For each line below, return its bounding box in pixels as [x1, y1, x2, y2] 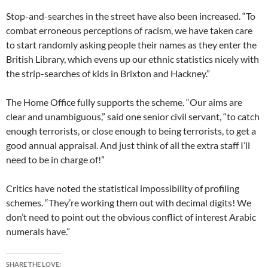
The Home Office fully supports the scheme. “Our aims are [6, 96, 242, 108]
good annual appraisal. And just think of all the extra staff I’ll [6, 139, 250, 151]
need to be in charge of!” [6, 154, 105, 166]
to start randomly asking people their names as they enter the [6, 39, 257, 51]
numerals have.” [6, 226, 70, 237]
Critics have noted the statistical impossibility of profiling [6, 182, 239, 194]
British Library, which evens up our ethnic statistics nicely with [6, 53, 259, 65]
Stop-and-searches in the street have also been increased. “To [6, 10, 255, 22]
